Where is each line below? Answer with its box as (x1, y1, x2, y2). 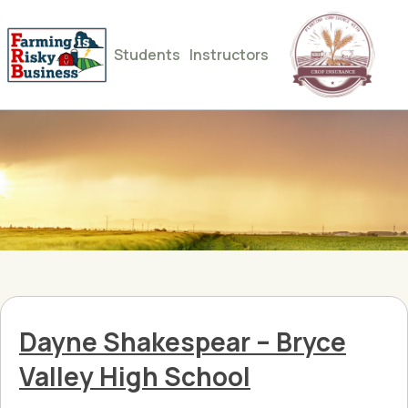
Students (114, 45, 180, 65)
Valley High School (19, 359, 250, 393)
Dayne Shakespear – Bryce (19, 324, 346, 359)
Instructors (189, 45, 269, 65)
